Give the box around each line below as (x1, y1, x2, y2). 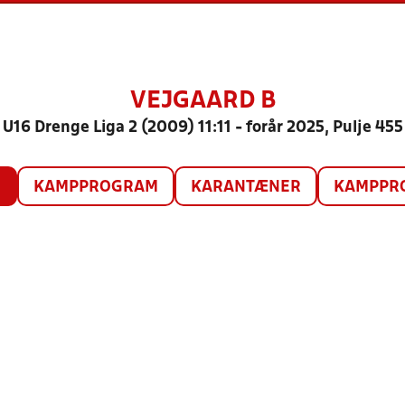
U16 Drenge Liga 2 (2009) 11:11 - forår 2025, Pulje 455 (2, 120, 403, 136)
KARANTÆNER (190, 180, 301, 195)
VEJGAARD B (129, 90, 276, 112)
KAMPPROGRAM (33, 180, 158, 195)
